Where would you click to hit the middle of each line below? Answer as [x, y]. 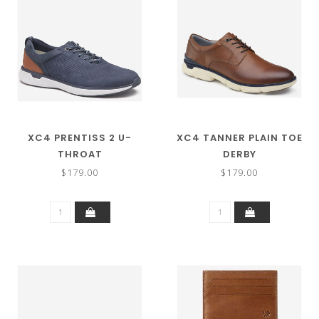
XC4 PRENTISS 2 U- [80, 137]
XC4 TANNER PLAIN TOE [239, 137]
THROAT [80, 154]
